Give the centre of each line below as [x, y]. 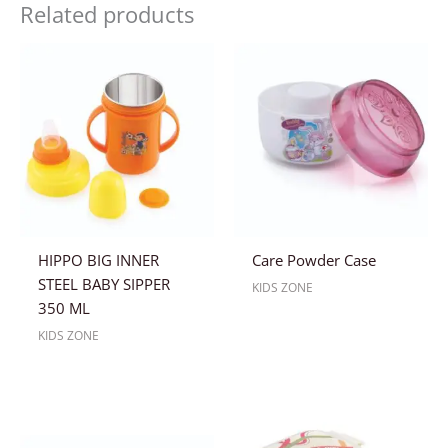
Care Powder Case [313, 260]
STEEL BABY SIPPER [103, 284]
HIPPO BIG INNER [98, 260]
